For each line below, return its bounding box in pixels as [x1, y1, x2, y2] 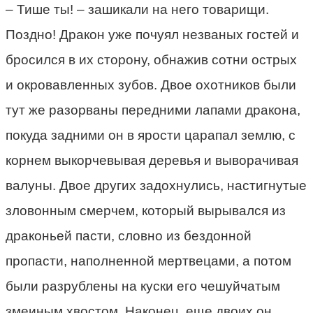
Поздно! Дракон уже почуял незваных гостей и [6, 27, 299, 42]
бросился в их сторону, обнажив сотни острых [6, 52, 297, 67]
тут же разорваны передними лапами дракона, [6, 102, 300, 117]
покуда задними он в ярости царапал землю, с [6, 127, 296, 143]
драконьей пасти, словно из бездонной [6, 228, 252, 243]
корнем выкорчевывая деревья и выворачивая [6, 152, 298, 168]
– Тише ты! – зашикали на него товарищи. [6, 1, 269, 17]
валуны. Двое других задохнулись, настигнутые [6, 177, 307, 193]
